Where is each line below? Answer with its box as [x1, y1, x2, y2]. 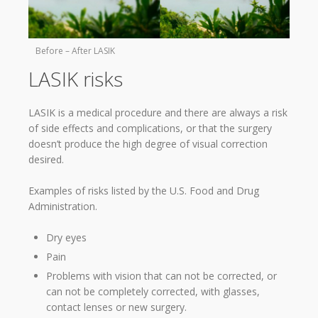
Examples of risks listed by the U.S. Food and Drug [28, 184, 259, 198]
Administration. [28, 199, 97, 214]
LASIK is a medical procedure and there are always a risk [28, 105, 287, 119]
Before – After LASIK [35, 44, 115, 57]
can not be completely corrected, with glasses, [46, 285, 260, 299]
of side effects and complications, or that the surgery [28, 121, 272, 135]
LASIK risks [28, 65, 123, 92]
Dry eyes [46, 231, 87, 245]
